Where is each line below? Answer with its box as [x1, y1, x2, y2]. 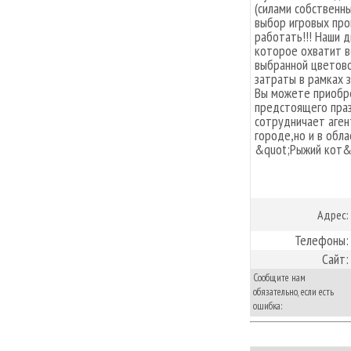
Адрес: [317, 206, 349, 223]
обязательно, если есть [253, 284, 334, 299]
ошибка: [253, 299, 283, 313]
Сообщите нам [253, 270, 306, 284]
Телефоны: [295, 230, 349, 249]
